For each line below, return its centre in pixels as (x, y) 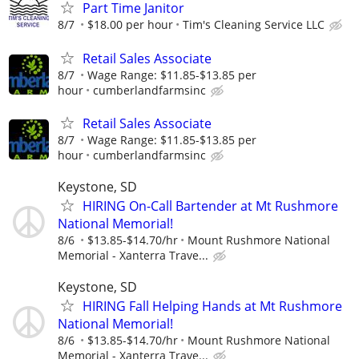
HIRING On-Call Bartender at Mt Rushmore (210, 206)
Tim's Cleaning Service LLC (254, 25)
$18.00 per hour (130, 25)
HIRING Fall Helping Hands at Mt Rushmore (212, 307)
